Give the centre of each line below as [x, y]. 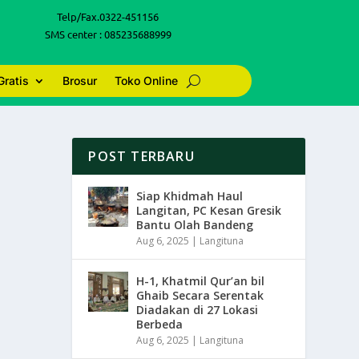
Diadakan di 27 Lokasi [198, 310]
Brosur [80, 81]
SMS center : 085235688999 [108, 34]
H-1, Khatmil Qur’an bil [201, 281]
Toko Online [147, 81]
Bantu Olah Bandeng [195, 225]
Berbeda [160, 324]
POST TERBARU [141, 156]
